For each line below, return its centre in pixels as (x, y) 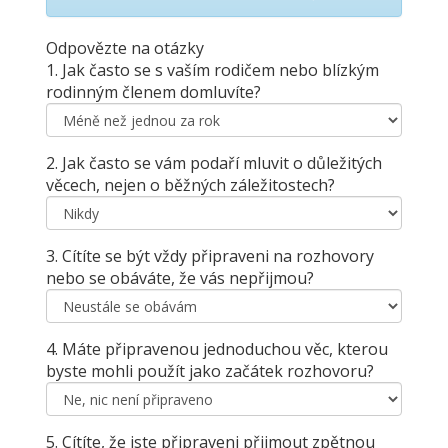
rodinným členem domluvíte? (154, 91)
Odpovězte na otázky (125, 47)
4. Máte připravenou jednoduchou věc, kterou (217, 348)
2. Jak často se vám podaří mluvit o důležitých (214, 162)
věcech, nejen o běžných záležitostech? (191, 184)
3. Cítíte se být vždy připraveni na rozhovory (210, 255)
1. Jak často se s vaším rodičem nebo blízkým (213, 69)
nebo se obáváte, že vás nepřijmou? (180, 277)
